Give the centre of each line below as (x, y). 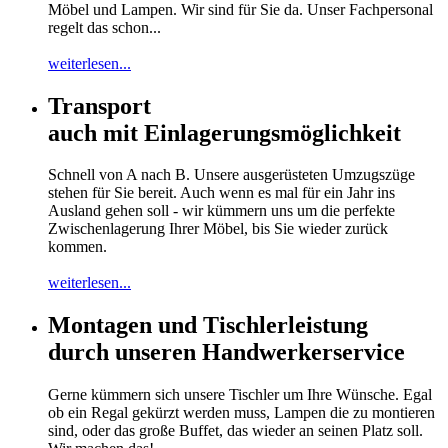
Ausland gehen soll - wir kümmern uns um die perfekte (221, 211)
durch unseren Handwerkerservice (226, 352)
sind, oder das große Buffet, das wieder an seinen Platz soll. (235, 431)
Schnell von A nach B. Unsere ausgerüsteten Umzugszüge (231, 175)
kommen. (77, 247)
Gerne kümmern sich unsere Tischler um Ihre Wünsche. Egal (240, 395)
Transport (99, 105)
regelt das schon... (104, 27)
